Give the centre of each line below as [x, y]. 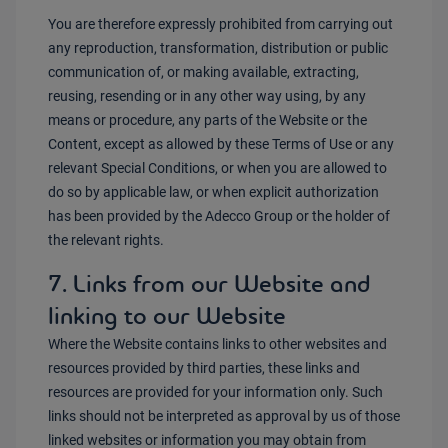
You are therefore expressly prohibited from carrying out [220, 24]
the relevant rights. [106, 240]
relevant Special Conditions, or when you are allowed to [217, 168]
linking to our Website [167, 315]
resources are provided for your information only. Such [215, 392]
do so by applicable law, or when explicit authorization [213, 192]
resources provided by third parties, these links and [204, 368]
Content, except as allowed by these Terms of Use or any [221, 144]
